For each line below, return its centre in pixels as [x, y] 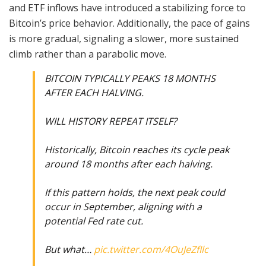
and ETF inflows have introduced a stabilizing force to [127, 8]
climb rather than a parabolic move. [88, 54]
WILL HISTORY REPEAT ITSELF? [111, 121]
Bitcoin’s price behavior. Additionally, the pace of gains [129, 23]
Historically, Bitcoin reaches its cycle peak [137, 150]
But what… [69, 250]
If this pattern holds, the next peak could [135, 193]
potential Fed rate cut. [94, 221]
